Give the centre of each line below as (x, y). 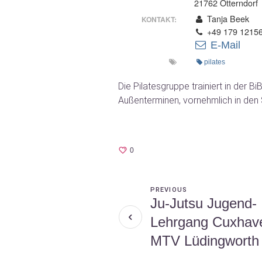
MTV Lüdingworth (205, 241)
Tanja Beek (227, 18)
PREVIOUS (169, 190)
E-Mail (224, 45)
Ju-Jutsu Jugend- (204, 203)
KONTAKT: (159, 19)
